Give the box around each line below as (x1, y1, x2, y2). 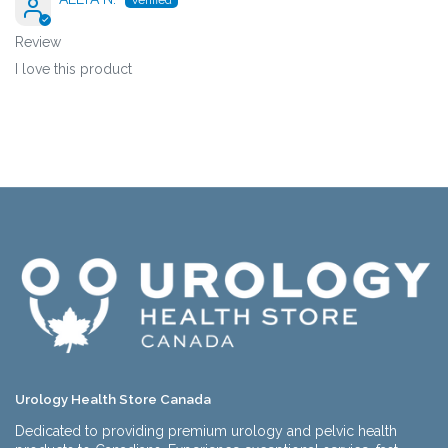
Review (15, 34, 61, 50)
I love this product (15, 61, 132, 77)
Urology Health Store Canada (15, 391, 211, 408)
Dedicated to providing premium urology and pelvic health (15, 423, 397, 440)
